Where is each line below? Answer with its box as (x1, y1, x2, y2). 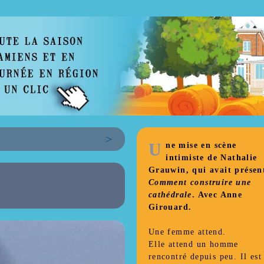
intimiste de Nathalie (166, 153, 258, 162)
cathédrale (148, 190, 192, 199)
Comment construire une (148, 178, 252, 187)
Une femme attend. (148, 227, 226, 236)
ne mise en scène (166, 141, 237, 150)
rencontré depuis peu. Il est (148, 252, 262, 261)
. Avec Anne (192, 190, 243, 199)
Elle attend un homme (148, 240, 239, 249)
